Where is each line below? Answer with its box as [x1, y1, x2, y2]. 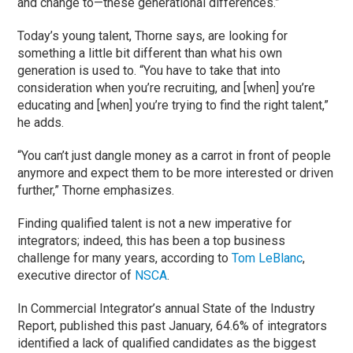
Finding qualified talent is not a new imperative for [17, 215, 292, 231]
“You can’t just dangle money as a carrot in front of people [17, 147, 332, 163]
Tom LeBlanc [232, 250, 303, 266]
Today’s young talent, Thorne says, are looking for [17, 28, 288, 43]
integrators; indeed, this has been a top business [17, 232, 286, 248]
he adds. [17, 114, 68, 130]
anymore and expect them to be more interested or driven [17, 165, 334, 180]
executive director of [17, 267, 136, 283]
